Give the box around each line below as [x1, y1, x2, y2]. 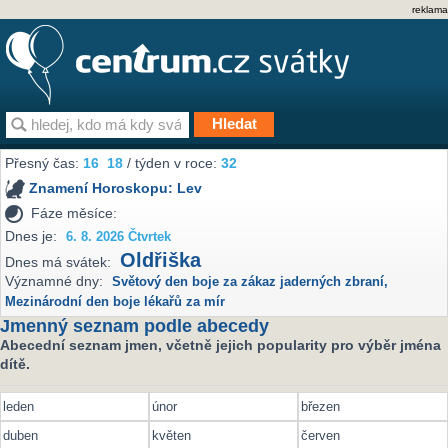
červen [301, 427, 341, 443]
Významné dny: [5, 273, 104, 290]
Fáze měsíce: [31, 204, 118, 221]
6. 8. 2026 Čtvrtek [66, 229, 172, 244]
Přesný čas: [5, 155, 84, 172]
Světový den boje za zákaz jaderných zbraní [112, 275, 385, 290]
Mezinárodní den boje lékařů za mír [5, 295, 226, 310]
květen [152, 427, 192, 443]
